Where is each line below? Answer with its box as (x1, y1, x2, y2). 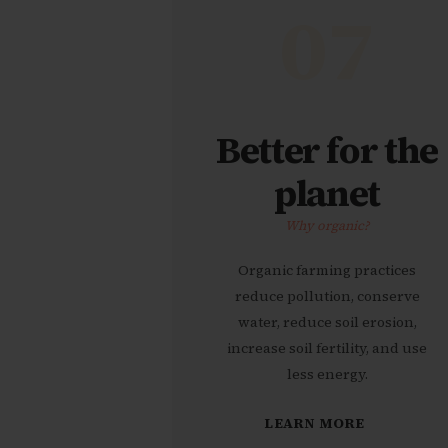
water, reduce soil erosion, (237, 312, 417, 333)
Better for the (215, 124, 439, 175)
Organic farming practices (238, 260, 416, 281)
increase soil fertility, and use (227, 338, 427, 359)
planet (274, 167, 380, 218)
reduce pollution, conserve (234, 286, 420, 307)
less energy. (286, 364, 368, 385)
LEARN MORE (264, 412, 365, 433)
